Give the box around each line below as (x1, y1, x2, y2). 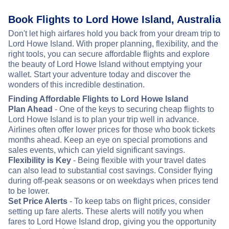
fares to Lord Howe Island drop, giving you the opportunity (8, 217, 216, 226)
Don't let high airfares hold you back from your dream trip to (8, 29, 220, 38)
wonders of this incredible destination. (8, 80, 145, 89)
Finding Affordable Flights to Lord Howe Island (8, 94, 189, 103)
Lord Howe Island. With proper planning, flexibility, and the (8, 39, 218, 48)
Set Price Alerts (8, 196, 67, 205)
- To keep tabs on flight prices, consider (67, 196, 210, 205)
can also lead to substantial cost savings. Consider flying (8, 166, 213, 175)
